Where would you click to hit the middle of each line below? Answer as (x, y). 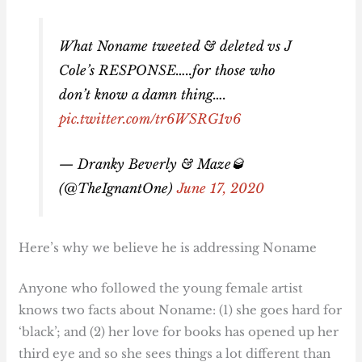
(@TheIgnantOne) (118, 189)
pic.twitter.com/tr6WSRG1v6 (149, 118)
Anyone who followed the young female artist (161, 288)
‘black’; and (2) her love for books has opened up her (179, 331)
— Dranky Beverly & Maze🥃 (152, 164)
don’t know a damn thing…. (142, 94)
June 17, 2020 (220, 189)
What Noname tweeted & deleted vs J (175, 46)
